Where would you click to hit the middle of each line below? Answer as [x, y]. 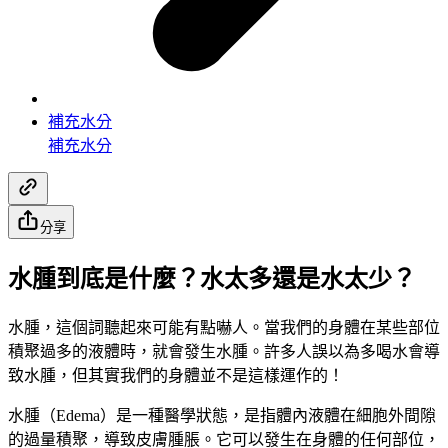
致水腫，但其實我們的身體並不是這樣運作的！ [176, 375]
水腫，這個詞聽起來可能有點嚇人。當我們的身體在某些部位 [224, 327]
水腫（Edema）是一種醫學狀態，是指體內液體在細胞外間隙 [222, 415]
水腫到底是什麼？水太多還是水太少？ [212, 278]
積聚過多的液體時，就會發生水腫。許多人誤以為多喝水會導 [224, 351]
